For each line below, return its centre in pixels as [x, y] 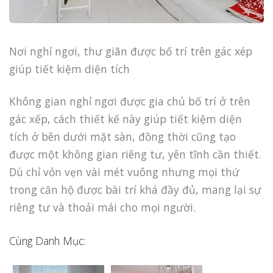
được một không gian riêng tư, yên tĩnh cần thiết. [135, 154]
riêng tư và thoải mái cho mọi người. [102, 207]
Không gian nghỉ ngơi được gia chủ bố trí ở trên [130, 101]
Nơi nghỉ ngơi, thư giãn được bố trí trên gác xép [131, 51]
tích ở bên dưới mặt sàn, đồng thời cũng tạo [122, 137]
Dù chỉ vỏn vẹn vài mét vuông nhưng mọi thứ [124, 172]
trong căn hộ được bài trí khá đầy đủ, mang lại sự [135, 190]
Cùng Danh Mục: [47, 240]
